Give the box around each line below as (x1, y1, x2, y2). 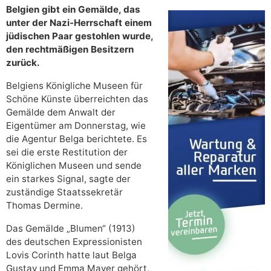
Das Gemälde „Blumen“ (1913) (6, 222, 135, 234)
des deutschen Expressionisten (6, 235, 142, 247)
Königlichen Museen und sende (6, 159, 142, 171)
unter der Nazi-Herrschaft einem (6, 16, 152, 28)
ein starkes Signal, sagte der (6, 172, 131, 184)
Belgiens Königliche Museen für (6, 79, 143, 91)
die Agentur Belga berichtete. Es (6, 132, 147, 145)
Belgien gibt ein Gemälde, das (6, 3, 140, 15)
